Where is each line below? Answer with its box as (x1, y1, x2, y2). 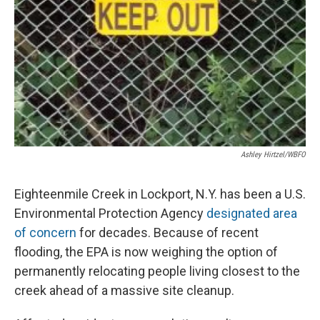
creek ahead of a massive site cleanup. (14, 283, 234, 299)
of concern (14, 225, 76, 241)
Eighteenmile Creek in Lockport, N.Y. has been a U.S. (14, 186, 306, 202)
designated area (206, 206, 297, 221)
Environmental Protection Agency (14, 206, 206, 221)
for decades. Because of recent (76, 225, 259, 241)
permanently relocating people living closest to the (14, 264, 300, 279)
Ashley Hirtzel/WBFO (241, 150, 306, 160)
